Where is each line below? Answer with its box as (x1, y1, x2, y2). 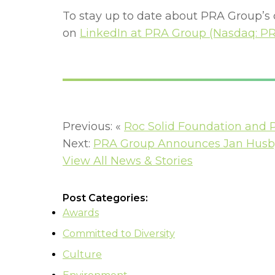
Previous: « (63, 120, 124, 134)
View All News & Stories (63, 154, 193, 168)
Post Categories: (63, 192, 148, 204)
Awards (63, 207, 99, 219)
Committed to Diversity (63, 228, 175, 240)
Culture (63, 249, 102, 261)
